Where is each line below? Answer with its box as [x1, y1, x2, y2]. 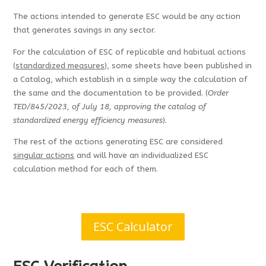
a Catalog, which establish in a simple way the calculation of [13, 74, 248, 84]
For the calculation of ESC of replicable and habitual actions [13, 47, 246, 57]
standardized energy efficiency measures [13, 115, 163, 125]
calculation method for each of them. [13, 164, 159, 175]
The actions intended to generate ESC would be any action [13, 12, 241, 22]
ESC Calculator [93, 218, 173, 235]
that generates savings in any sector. [13, 26, 156, 36]
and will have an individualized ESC [74, 151, 209, 161]
